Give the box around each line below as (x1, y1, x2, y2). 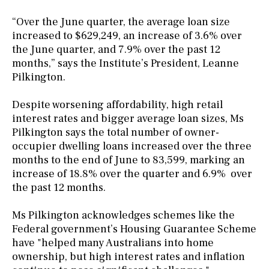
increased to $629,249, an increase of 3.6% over (12, 28, 242, 43)
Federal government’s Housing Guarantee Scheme (12, 222, 256, 236)
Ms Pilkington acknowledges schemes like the (12, 208, 235, 222)
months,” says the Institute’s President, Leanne (12, 56, 239, 70)
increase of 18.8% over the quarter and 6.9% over (12, 166, 252, 181)
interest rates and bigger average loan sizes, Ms (12, 111, 244, 125)
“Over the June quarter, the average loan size (12, 14, 230, 29)
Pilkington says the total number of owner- (12, 125, 219, 139)
